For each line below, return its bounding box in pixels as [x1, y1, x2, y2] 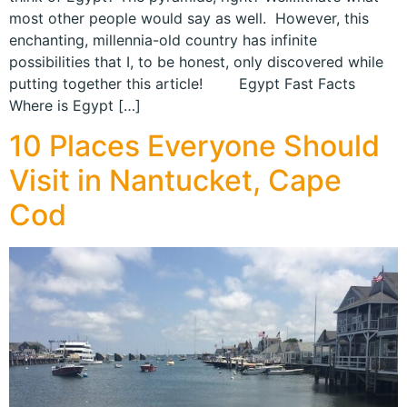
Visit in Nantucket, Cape [9, 162, 342, 198]
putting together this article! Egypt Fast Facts [9, 74, 369, 93]
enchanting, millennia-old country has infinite [9, 30, 317, 49]
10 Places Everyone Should [9, 127, 380, 164]
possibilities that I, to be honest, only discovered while [9, 52, 383, 71]
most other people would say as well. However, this [9, 8, 369, 27]
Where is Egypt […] [9, 95, 141, 114]
